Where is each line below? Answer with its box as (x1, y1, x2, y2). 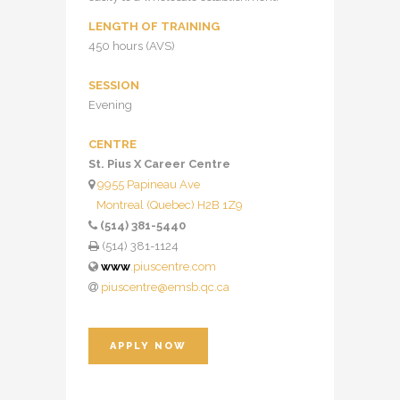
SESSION (88, 79, 139, 92)
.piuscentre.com (130, 260, 216, 273)
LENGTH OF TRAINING (88, 20, 220, 33)
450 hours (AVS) (88, 39, 175, 53)
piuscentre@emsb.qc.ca (101, 280, 229, 294)
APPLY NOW (110, 340, 187, 352)
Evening (88, 98, 132, 112)
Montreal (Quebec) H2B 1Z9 (88, 198, 243, 212)
